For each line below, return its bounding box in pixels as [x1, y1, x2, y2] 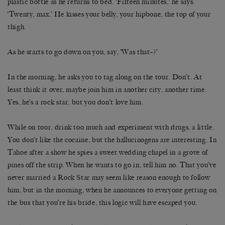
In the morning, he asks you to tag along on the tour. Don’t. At [8, 73, 202, 82]
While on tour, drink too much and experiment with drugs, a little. [8, 123, 214, 132]
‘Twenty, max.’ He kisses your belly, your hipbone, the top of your [8, 10, 211, 19]
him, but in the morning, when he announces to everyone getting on [8, 186, 217, 195]
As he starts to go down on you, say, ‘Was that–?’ [8, 48, 158, 57]
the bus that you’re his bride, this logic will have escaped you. [8, 198, 197, 207]
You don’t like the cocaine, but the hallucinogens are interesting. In [8, 136, 217, 145]
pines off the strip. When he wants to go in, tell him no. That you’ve [8, 161, 216, 170]
